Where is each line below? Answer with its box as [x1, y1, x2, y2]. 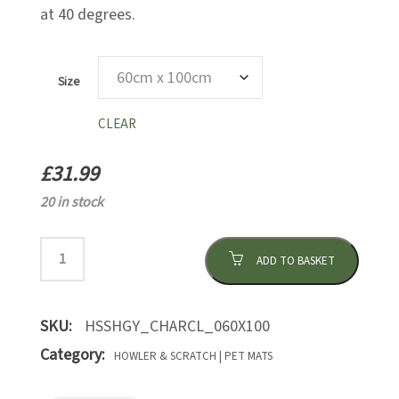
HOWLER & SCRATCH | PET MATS [114, 347, 273, 364]
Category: [40, 343, 105, 366]
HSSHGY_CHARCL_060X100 [85, 314, 270, 338]
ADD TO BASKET [256, 252, 335, 269]
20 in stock [40, 191, 103, 212]
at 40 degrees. [40, 3, 135, 26]
